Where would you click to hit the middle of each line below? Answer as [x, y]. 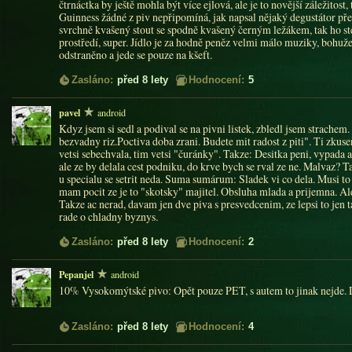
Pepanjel [76, 274]
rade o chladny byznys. [108, 216]
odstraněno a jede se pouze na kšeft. [136, 55]
